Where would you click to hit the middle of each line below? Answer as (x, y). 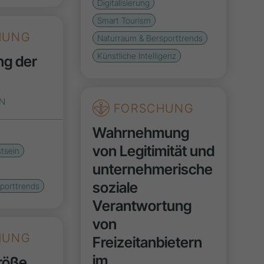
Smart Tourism (124, 20)
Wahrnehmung (141, 132)
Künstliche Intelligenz (137, 55)
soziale (115, 187)
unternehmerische (153, 169)
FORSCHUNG (152, 108)
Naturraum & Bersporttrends (150, 38)
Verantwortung (142, 205)
